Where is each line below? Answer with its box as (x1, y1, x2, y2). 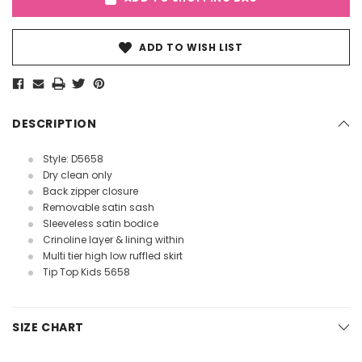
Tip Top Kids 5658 (43, 265, 130, 280)
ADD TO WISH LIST (138, 40, 243, 55)
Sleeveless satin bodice (43, 217, 158, 231)
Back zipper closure (43, 184, 138, 199)
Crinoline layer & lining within (43, 233, 184, 247)
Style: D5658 (43, 152, 103, 166)
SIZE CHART (12, 319, 84, 336)
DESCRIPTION (12, 116, 97, 133)
